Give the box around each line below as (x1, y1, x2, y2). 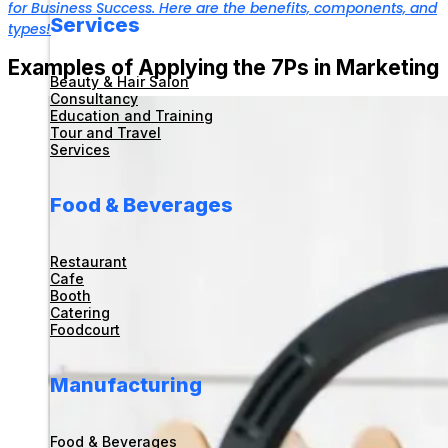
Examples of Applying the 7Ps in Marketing (8, 55, 439, 81)
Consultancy (50, 89, 138, 107)
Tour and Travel (50, 123, 161, 141)
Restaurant (50, 252, 127, 270)
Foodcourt (50, 320, 120, 338)
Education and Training (50, 106, 213, 124)
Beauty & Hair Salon (50, 72, 189, 90)
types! (8, 19, 51, 40)
